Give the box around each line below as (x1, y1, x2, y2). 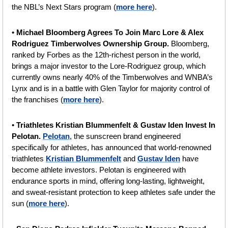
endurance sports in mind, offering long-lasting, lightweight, (12, 176, 205, 185)
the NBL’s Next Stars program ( (12, 2, 116, 11)
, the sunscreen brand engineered (70, 131, 181, 140)
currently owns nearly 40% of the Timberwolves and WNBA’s (12, 72, 213, 81)
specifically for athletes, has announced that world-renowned (12, 142, 211, 152)
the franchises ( (12, 95, 63, 104)
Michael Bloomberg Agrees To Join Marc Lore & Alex (16, 27, 204, 37)
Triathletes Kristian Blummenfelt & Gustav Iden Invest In (16, 120, 215, 129)
